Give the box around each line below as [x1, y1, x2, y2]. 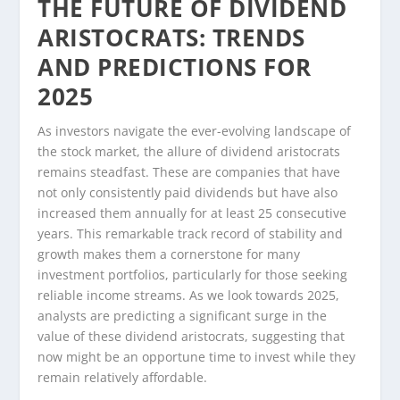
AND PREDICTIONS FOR [37, 50, 312, 83]
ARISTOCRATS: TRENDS [37, 21, 305, 54]
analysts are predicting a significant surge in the [37, 306, 328, 324]
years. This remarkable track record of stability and [37, 224, 344, 242]
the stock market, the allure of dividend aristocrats [37, 142, 341, 160]
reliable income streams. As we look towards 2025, [37, 286, 340, 304]
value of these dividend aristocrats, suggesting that [37, 327, 346, 345]
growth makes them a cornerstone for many [37, 245, 301, 262]
